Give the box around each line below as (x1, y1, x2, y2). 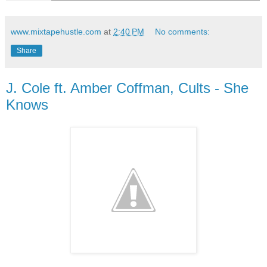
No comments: (155, 26, 210, 36)
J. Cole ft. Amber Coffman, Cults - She (6, 79, 249, 96)
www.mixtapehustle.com (11, 26, 101, 36)
